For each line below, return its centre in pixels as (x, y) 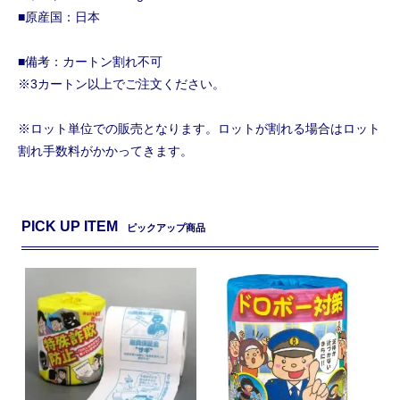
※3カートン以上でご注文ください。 (121, 83)
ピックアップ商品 (167, 227)
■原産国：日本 (59, 17)
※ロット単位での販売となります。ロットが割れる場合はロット (199, 128)
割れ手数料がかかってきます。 (105, 150)
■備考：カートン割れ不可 (90, 61)
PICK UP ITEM (70, 226)
